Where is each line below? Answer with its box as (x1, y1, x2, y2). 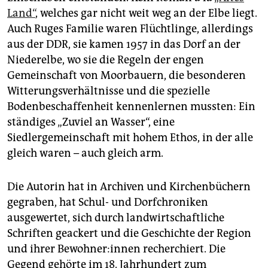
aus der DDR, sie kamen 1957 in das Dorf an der (7, 38, 240, 51)
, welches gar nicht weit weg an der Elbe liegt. (35, 7, 257, 20)
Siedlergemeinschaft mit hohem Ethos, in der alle (7, 131, 253, 145)
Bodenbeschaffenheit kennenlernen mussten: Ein (7, 100, 255, 114)
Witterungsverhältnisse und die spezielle (7, 84, 210, 98)
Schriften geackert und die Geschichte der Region (7, 227, 251, 240)
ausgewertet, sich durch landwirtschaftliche (7, 211, 224, 225)
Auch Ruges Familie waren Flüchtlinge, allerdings (7, 22, 253, 36)
